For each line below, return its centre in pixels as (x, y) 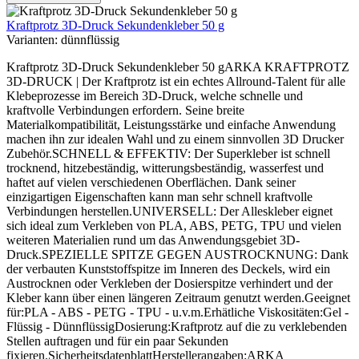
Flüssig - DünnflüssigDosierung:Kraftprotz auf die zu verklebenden (177, 327)
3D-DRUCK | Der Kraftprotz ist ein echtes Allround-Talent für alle (176, 82)
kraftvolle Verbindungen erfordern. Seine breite (125, 111)
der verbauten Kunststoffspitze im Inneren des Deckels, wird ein (168, 269)
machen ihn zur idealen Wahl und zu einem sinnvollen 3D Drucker (175, 139)
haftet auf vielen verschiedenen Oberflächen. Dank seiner (151, 183)
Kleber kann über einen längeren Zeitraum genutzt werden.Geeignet (178, 298)
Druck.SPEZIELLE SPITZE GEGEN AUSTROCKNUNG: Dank (177, 255)
